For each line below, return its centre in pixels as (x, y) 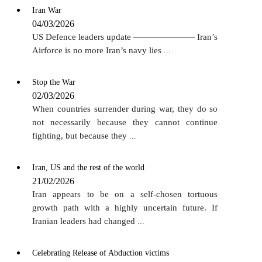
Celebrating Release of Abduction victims (101, 253)
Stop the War (54, 82)
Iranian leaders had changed (85, 221)
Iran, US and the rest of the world (88, 167)
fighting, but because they (81, 135)
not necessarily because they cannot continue (125, 122)
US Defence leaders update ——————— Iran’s (125, 37)
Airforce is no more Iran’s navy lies (98, 50)
